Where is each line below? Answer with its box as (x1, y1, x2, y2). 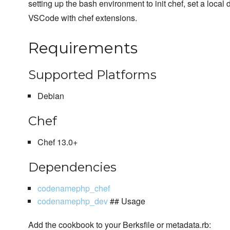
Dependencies (28, 160, 117, 175)
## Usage (107, 195, 145, 207)
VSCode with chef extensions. (28, 12, 137, 24)
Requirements (28, 39, 138, 58)
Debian (37, 90, 64, 102)
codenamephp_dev (37, 195, 108, 207)
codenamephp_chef (37, 182, 110, 195)
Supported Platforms (28, 67, 157, 83)
